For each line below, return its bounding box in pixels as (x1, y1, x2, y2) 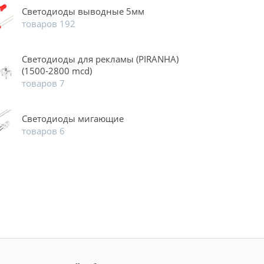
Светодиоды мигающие (21, 113, 124, 125)
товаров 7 (21, 77, 65, 90)
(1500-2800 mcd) (21, 65, 92, 77)
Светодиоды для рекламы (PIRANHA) (21, 53, 179, 65)
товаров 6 (21, 125, 65, 137)
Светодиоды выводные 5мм (21, 5, 144, 18)
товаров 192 (21, 18, 75, 30)
